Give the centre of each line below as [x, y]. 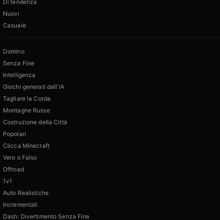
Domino [14, 52]
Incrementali [20, 205]
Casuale [14, 26]
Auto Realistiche [26, 193]
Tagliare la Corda [27, 99]
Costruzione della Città [35, 122]
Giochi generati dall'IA [34, 87]
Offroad [14, 169]
